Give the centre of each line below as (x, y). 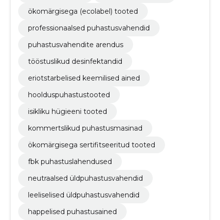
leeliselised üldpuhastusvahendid (83, 195)
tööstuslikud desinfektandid (75, 61)
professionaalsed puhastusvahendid (89, 28)
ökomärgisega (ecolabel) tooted (83, 11)
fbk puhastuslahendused (70, 161)
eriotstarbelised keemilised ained (84, 78)
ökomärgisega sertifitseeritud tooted (91, 145)
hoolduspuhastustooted (69, 95)
